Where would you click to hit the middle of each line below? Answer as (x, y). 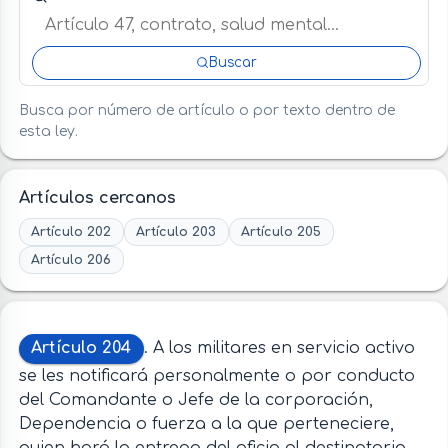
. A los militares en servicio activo (279, 348)
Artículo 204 (81, 348)
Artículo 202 (71, 231)
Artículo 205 (281, 231)
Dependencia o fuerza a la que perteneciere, (206, 423)
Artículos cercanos (97, 198)
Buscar (233, 62)
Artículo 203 (176, 231)
